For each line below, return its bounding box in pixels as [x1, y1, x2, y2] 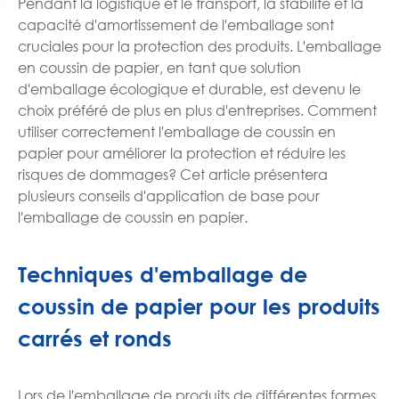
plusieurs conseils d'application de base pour [18, 185, 320, 205]
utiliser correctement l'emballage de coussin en [18, 121, 336, 141]
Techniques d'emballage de [18, 261, 307, 287]
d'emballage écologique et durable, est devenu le [18, 78, 361, 98]
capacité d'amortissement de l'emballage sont [18, 14, 334, 34]
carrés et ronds [18, 325, 172, 351]
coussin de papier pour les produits [18, 293, 380, 319]
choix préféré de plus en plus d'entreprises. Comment [18, 100, 377, 119]
